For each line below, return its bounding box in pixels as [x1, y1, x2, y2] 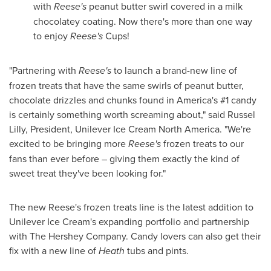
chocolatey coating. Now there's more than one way [33, 14, 252, 28]
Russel [227, 107, 255, 121]
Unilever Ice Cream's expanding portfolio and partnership [9, 214, 249, 228]
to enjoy [33, 28, 70, 42]
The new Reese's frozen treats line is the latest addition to [9, 200, 253, 214]
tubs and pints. [127, 243, 189, 257]
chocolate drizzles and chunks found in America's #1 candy [9, 93, 256, 106]
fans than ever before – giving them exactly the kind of [9, 151, 240, 165]
